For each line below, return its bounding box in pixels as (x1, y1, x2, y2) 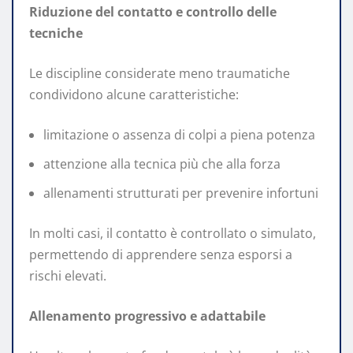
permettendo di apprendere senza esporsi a (29, 245, 292, 263)
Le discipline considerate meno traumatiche (29, 64, 290, 82)
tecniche (29, 24, 83, 42)
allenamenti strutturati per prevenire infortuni (43, 184, 318, 202)
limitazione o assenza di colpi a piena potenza (43, 125, 315, 143)
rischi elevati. (29, 266, 106, 284)
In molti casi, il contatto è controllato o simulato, (29, 224, 316, 242)
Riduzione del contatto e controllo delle (29, 2, 277, 20)
